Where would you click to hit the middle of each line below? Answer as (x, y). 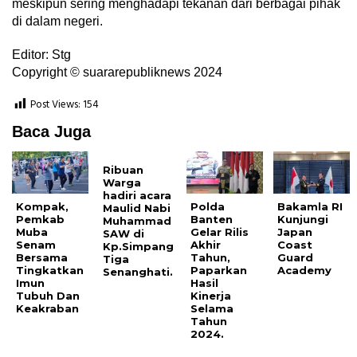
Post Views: (55, 105)
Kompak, (42, 207)
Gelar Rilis (219, 232)
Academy (305, 271)
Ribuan (124, 170)
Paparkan (218, 271)
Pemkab (40, 220)
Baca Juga (51, 132)
